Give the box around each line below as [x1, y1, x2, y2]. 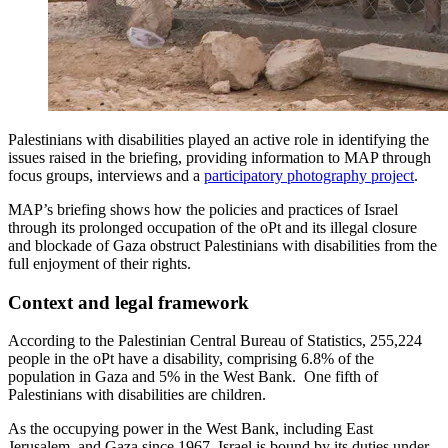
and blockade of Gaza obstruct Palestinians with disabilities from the [8, 236, 437, 254]
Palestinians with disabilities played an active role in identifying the [8, 130, 429, 148]
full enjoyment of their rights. [8, 254, 191, 272]
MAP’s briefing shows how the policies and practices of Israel [8, 200, 398, 218]
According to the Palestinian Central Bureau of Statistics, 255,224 [8, 332, 422, 350]
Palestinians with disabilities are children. [8, 386, 266, 404]
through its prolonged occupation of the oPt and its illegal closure [8, 218, 417, 236]
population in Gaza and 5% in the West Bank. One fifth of [8, 368, 378, 386]
